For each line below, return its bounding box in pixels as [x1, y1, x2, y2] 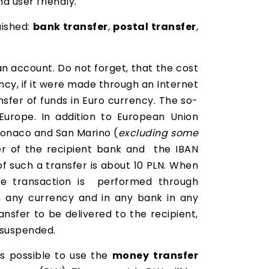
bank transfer [32, 20, 108, 34]
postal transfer [113, 20, 196, 34]
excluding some [118, 126, 199, 140]
